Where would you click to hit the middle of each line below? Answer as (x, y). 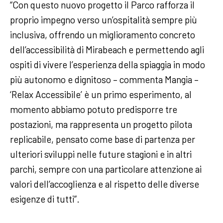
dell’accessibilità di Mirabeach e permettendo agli (107, 49)
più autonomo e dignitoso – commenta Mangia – (104, 79)
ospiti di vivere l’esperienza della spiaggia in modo (108, 64)
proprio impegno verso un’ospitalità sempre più (104, 19)
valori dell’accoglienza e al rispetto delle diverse (105, 184)
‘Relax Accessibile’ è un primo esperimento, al (101, 94)
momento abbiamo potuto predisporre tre (94, 109)
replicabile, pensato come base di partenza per (103, 139)
